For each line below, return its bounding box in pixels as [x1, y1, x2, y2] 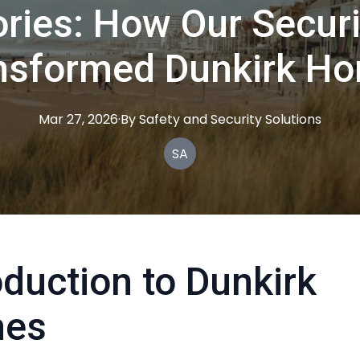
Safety [139, 110, 180, 129]
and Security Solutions [183, 110, 321, 129]
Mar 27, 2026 [39, 110, 118, 129]
